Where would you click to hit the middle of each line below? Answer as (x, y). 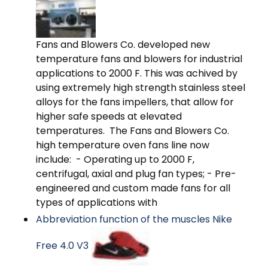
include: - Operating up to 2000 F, (115, 160)
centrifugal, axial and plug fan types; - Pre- (136, 174)
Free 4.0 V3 (63, 246)
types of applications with (97, 203)
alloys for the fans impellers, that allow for (135, 102)
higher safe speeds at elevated (109, 117)
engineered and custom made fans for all (133, 188)
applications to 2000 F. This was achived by (137, 74)
